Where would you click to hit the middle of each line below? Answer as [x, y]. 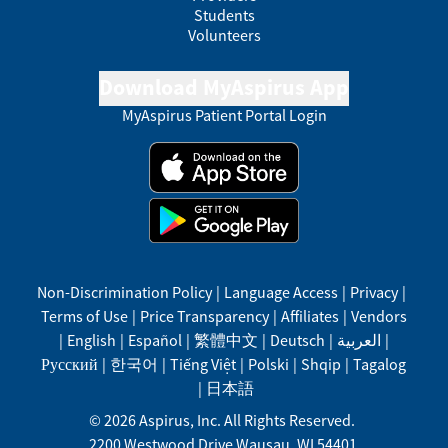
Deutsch [297, 340]
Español [154, 340]
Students [224, 15]
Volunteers [224, 35]
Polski [269, 364]
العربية [358, 340]
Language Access [281, 292]
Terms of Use [84, 316]
